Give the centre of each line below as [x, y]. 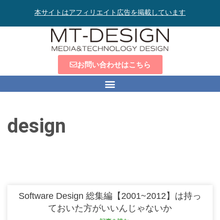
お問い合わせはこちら [114, 64]
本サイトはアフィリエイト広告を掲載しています [110, 12]
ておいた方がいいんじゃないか [110, 208]
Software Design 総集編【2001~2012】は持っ [110, 196]
